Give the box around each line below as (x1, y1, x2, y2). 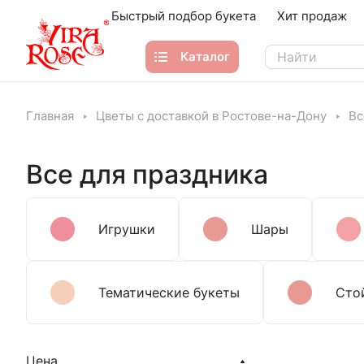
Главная (26, 108, 74, 123)
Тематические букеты (98, 284, 240, 301)
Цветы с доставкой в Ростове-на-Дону (96, 108, 327, 123)
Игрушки (98, 221, 155, 237)
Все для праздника (26, 158, 268, 190)
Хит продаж (276, 8, 347, 24)
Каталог (180, 49, 231, 64)
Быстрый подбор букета (110, 8, 256, 24)
